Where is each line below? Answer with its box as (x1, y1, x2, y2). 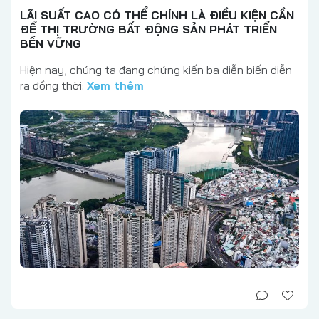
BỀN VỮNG (20, 36, 81, 51)
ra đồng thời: (20, 78, 87, 93)
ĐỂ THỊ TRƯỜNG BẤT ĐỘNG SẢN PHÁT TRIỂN (20, 22, 277, 37)
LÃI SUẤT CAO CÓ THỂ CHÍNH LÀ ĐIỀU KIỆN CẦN (20, 8, 294, 23)
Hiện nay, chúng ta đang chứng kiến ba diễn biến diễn (20, 63, 292, 78)
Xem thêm (87, 78, 144, 93)
